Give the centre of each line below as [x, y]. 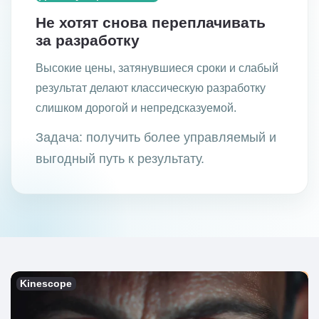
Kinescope [46, 284]
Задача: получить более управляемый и [156, 137]
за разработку [88, 41]
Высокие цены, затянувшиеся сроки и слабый [157, 67]
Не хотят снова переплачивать [151, 23]
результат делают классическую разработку [151, 87]
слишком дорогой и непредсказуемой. [136, 107]
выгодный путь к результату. [120, 158]
